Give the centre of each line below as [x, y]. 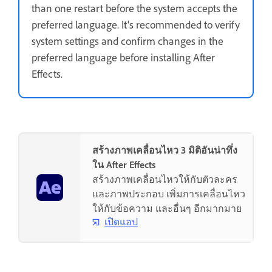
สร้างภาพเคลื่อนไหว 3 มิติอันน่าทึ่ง [165, 151]
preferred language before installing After [123, 58]
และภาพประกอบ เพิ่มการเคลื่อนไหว [169, 194]
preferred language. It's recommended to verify [136, 25]
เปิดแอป [121, 222]
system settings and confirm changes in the [127, 42]
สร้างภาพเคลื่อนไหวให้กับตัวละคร [165, 180]
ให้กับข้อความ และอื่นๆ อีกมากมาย [167, 209]
